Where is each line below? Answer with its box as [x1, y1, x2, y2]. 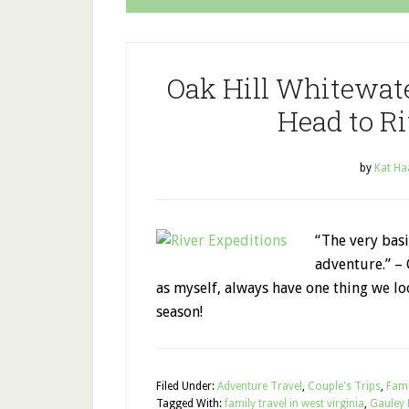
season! [156, 303, 203, 320]
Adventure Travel [217, 380, 302, 393]
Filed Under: [156, 380, 217, 393]
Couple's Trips [308, 380, 381, 393]
